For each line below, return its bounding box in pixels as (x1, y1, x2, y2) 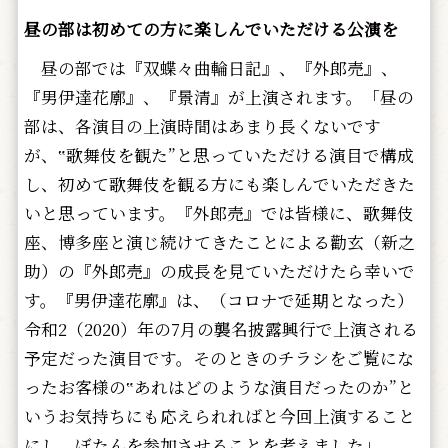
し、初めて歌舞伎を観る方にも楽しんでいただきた (23, 171, 415, 196)
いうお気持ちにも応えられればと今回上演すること (23, 403, 415, 428)
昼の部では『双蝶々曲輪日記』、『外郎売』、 (23, 55, 398, 80)
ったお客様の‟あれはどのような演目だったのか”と (23, 374, 414, 399)
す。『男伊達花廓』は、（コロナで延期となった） (23, 287, 414, 312)
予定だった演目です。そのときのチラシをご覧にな (23, 345, 414, 370)
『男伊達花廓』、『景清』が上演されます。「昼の (23, 84, 414, 109)
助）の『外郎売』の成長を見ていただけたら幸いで (23, 258, 415, 283)
